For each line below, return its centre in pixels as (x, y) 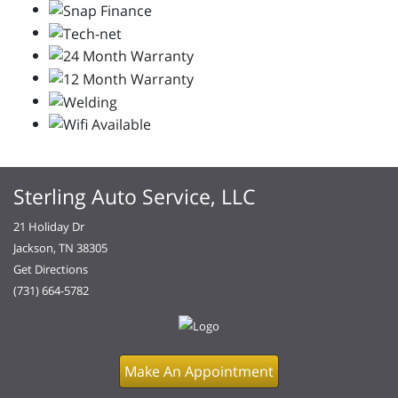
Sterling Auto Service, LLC (135, 197)
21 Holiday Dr (49, 227)
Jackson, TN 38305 (60, 248)
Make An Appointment (199, 372)
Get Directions (51, 270)
